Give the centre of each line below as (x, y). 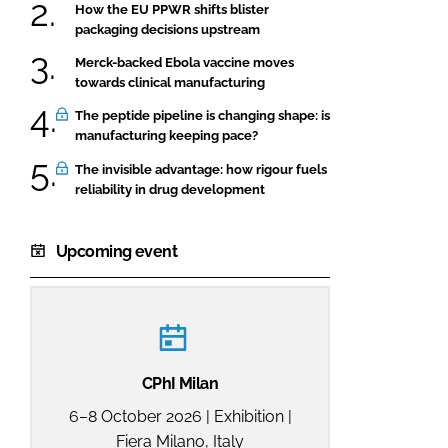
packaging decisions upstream (167, 29)
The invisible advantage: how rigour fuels (201, 169)
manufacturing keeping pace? (166, 136)
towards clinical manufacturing (170, 82)
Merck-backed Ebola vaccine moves (184, 62)
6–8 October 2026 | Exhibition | (180, 416)
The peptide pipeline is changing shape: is (202, 116)
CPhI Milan (180, 383)
